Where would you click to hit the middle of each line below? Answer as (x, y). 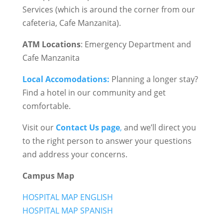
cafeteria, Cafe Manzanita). (71, 23)
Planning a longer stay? (154, 79)
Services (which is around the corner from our (109, 9)
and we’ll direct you (159, 127)
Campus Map (48, 175)
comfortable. (46, 106)
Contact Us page (88, 127)
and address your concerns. (75, 154)
